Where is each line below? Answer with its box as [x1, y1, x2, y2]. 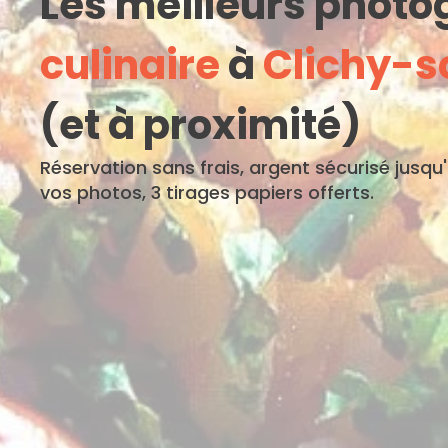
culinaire [40, 36, 220, 93]
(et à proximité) [40, 96, 361, 153]
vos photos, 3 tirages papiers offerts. [40, 179, 374, 205]
